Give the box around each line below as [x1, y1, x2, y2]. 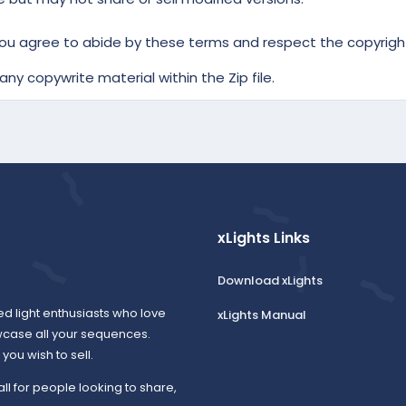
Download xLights [217, 272, 323, 290]
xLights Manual [217, 306, 306, 324]
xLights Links [217, 227, 310, 249]
